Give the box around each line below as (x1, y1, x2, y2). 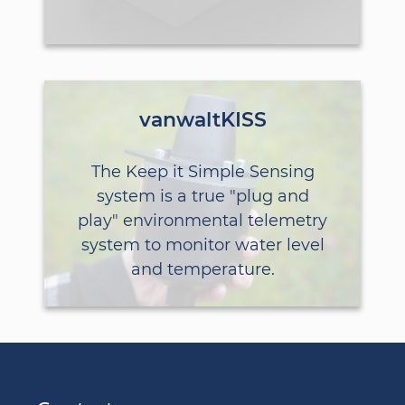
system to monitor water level (80, 235, 325, 255)
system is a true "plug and (96, 186, 309, 206)
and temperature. (130, 259, 275, 279)
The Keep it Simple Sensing (90, 162, 315, 182)
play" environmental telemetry (78, 211, 327, 231)
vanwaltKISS (138, 108, 267, 132)
